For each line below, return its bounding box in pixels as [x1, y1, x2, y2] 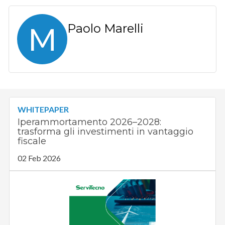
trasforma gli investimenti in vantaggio [18, 126, 194, 137]
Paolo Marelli [67, 21, 144, 36]
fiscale [18, 135, 47, 147]
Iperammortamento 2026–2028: [18, 116, 162, 128]
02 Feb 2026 [18, 153, 61, 163]
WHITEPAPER [18, 104, 69, 114]
